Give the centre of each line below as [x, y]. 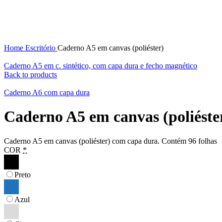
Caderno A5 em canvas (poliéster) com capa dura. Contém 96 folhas [111, 141]
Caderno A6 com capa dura [47, 92]
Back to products [30, 75]
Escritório [41, 48]
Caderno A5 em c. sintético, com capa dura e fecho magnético [101, 66]
